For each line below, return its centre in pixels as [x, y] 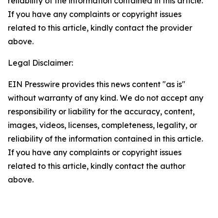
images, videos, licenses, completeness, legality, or [102, 125]
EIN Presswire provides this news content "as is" [97, 84]
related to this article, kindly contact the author [97, 166]
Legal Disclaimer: [40, 63]
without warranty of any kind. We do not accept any [106, 98]
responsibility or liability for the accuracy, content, [101, 111]
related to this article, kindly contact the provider [100, 28]
